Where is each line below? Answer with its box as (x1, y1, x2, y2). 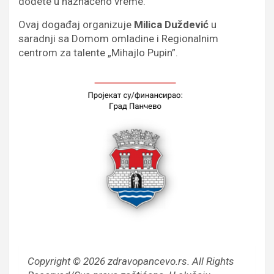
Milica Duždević (134, 18, 209, 31)
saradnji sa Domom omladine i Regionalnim (18, 32, 218, 45)
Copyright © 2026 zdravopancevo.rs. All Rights (28, 254, 234, 267)
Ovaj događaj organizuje (18, 18, 134, 31)
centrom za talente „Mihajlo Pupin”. (18, 46, 178, 59)
